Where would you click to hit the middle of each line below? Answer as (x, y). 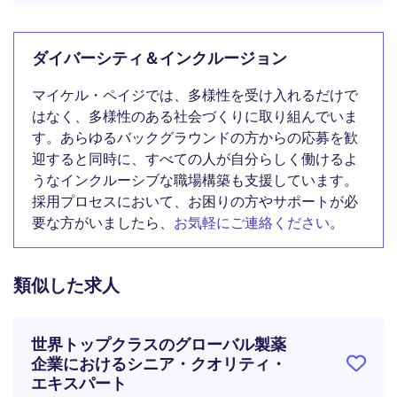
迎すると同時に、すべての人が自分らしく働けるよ (195, 159)
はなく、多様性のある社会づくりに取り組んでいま (195, 116)
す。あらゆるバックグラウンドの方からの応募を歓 (195, 137)
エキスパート (79, 383)
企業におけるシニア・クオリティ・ (159, 364)
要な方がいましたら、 (103, 222)
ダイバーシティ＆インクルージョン (160, 58)
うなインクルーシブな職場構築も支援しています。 (195, 180)
